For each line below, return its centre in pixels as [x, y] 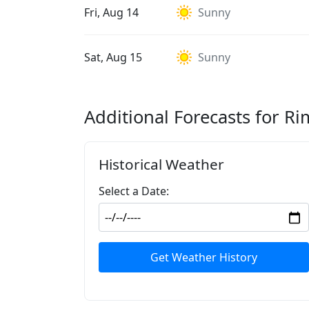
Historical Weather [161, 164]
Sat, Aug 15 [113, 57]
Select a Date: [134, 191]
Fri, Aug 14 [111, 12]
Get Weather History [203, 257]
